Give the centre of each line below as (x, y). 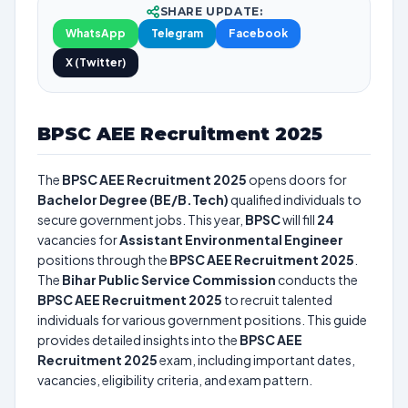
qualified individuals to (295, 199)
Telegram (177, 33)
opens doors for (297, 179)
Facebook (258, 33)
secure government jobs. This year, (141, 219)
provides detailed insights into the (138, 340)
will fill (299, 219)
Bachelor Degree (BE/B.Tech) (133, 199)
